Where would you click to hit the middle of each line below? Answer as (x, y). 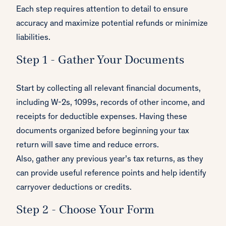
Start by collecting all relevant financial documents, (108, 89)
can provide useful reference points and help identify (111, 174)
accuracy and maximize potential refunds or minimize (112, 24)
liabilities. (33, 38)
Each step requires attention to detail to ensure (102, 10)
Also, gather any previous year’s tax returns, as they (110, 160)
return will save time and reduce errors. (88, 146)
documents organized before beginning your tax (103, 132)
